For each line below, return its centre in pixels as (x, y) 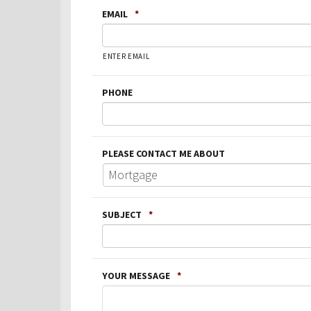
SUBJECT (122, 214)
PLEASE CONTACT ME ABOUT (163, 153)
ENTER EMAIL (126, 56)
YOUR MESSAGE (136, 275)
